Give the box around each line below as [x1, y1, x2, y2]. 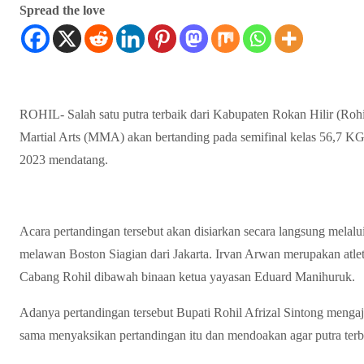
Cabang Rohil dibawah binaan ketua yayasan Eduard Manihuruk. [19, 269, 355, 284]
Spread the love [19, 2, 105, 17]
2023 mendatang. [19, 152, 108, 167]
